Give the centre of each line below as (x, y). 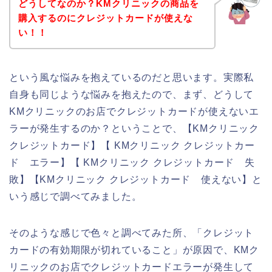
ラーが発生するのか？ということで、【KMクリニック (134, 129)
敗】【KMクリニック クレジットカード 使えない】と (136, 180)
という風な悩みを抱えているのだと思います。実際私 (132, 78)
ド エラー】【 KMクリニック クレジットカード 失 (132, 163)
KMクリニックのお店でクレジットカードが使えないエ (134, 112)
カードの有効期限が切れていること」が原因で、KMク (134, 250)
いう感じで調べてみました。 (76, 197)
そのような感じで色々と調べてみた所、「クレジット (132, 233)
